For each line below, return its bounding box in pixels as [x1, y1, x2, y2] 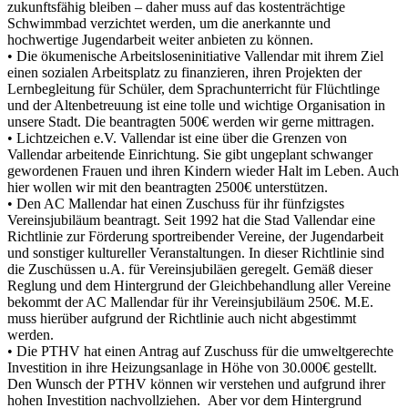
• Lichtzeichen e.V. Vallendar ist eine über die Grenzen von [7, 129, 347, 146]
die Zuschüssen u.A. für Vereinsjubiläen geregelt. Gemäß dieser [7, 260, 372, 277]
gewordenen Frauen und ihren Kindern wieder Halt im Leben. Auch [7, 162, 399, 178]
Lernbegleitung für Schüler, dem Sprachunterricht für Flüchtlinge [7, 80, 380, 97]
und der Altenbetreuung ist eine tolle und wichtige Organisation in [7, 97, 385, 113]
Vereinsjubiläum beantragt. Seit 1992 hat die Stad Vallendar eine [7, 211, 375, 228]
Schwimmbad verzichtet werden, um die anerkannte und [7, 15, 331, 31]
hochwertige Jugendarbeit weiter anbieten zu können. [7, 31, 313, 47]
